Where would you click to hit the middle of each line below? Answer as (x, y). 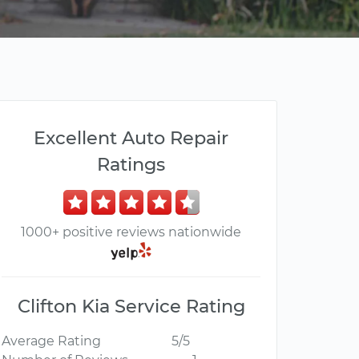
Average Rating (51, 341)
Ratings (131, 164)
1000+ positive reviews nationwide (131, 232)
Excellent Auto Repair (131, 138)
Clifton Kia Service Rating (131, 307)
